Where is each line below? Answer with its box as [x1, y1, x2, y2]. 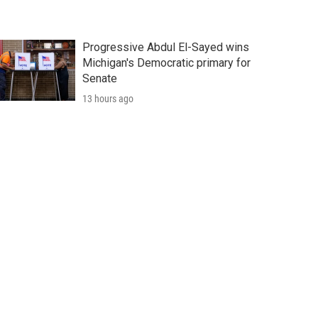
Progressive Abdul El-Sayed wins [82, 40, 249, 55]
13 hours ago [82, 93, 133, 105]
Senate [82, 72, 117, 86]
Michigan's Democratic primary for [82, 56, 251, 70]
